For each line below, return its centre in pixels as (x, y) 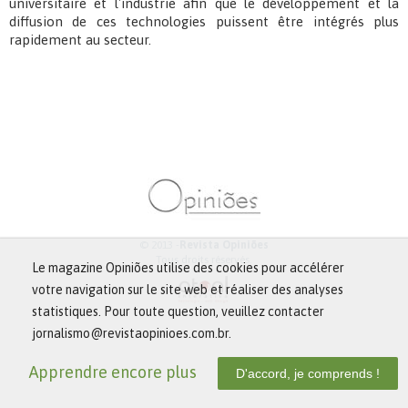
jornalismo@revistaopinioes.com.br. (132, 333)
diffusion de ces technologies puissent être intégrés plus (204, 22)
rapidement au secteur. (80, 40)
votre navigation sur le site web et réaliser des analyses (188, 290)
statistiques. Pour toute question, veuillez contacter (178, 311)
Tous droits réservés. (204, 260)
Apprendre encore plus (112, 372)
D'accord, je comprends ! (307, 373)
